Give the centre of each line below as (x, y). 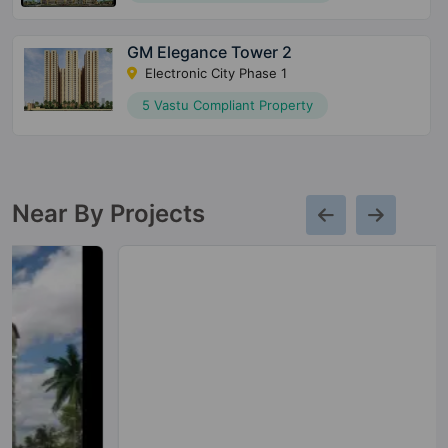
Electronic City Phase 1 (213, 73)
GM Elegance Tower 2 (209, 52)
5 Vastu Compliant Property (227, 105)
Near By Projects (108, 214)
